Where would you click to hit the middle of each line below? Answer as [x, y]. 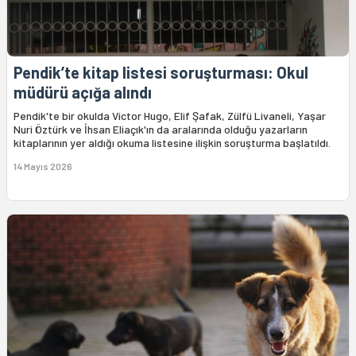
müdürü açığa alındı [83, 92]
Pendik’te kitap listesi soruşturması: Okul [161, 72]
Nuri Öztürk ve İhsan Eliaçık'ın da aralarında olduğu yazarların [161, 129]
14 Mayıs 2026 [43, 166]
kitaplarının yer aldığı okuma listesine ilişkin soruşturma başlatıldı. [172, 142]
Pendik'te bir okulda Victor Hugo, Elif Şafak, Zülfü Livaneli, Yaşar [170, 115]
